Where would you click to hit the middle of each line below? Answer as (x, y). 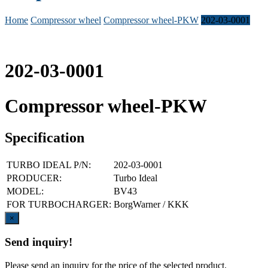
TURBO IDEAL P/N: (49, 165)
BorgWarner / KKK (151, 205)
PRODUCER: (34, 178)
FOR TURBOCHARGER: (59, 205)
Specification (45, 138)
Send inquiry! (39, 242)
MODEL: (25, 191)
